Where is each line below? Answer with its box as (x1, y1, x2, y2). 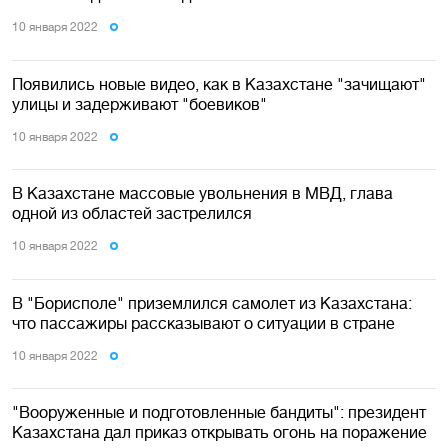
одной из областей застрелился (12, 204, 252, 223)
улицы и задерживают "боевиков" (12, 94, 267, 113)
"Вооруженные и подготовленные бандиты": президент (12, 403, 426, 422)
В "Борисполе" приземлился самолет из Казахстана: (12, 293, 412, 312)
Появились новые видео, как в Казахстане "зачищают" (12, 74, 426, 93)
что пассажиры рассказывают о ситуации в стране (12, 313, 395, 332)
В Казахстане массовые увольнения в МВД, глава (12, 184, 393, 203)
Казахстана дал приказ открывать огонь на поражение (12, 423, 427, 442)
